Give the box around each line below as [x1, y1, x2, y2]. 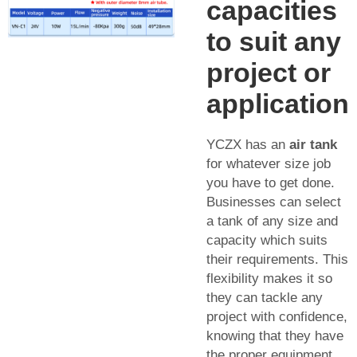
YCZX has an [206, 136, 289, 152]
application [206, 88, 349, 119]
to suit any [206, 25, 341, 57]
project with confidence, [206, 308, 347, 324]
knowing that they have [206, 328, 343, 343]
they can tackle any [206, 289, 323, 305]
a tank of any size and [206, 213, 338, 229]
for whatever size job [206, 155, 331, 171]
